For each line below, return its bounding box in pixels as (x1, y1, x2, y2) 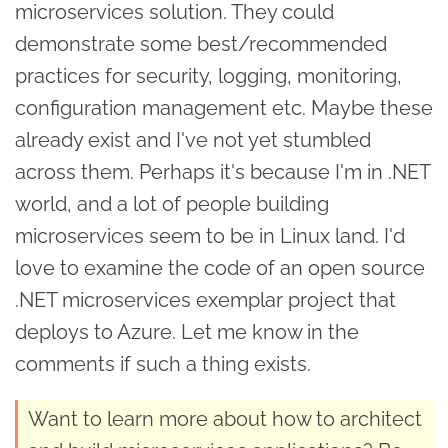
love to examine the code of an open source (15, 255, 425, 280)
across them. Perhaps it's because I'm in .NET (15, 159, 430, 184)
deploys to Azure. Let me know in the (15, 319, 359, 344)
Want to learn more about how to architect (28, 406, 422, 431)
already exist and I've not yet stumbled (15, 127, 371, 152)
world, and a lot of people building (15, 191, 329, 216)
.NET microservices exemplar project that (15, 287, 396, 312)
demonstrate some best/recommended (15, 31, 387, 56)
